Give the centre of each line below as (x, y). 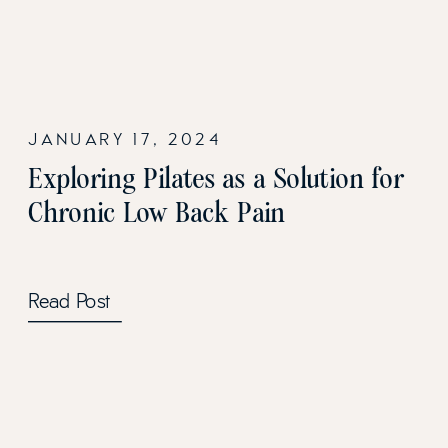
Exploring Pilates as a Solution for (216, 179)
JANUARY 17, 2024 (125, 138)
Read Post (69, 301)
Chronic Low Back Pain (157, 212)
